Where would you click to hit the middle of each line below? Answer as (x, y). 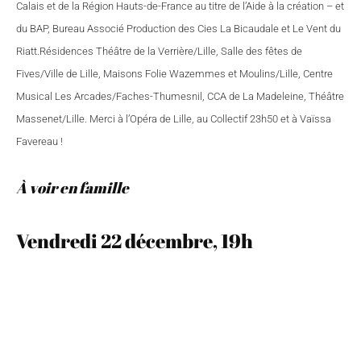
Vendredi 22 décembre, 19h (135, 241)
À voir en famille (73, 187)
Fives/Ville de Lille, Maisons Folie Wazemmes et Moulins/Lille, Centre (174, 74)
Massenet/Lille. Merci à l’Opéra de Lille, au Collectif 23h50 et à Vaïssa (174, 119)
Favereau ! (39, 141)
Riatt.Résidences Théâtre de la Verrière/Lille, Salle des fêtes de (159, 51)
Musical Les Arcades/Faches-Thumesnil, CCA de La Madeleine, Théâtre (180, 96)
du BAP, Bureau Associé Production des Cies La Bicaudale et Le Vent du (178, 29)
